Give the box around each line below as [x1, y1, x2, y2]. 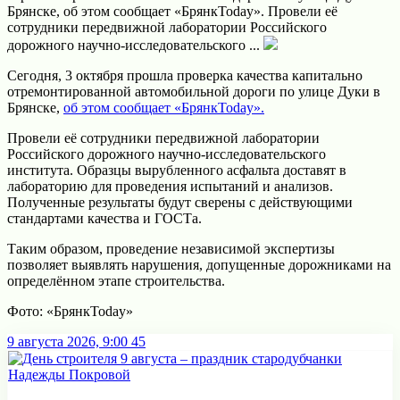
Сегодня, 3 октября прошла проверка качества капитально [7, 67, 362, 83]
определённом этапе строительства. [7, 272, 225, 288]
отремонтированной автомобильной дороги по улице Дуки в [7, 83, 380, 99]
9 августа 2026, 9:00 [7, 333, 128, 349]
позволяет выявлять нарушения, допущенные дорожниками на [7, 256, 391, 272]
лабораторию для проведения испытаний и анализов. [7, 178, 333, 194]
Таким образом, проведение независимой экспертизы [7, 240, 335, 256]
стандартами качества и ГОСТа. [7, 210, 202, 226]
